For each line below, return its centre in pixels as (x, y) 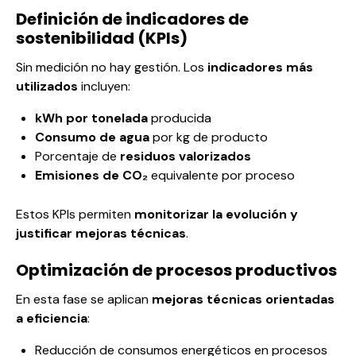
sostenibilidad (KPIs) (102, 39)
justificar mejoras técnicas (101, 234)
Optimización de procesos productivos (176, 271)
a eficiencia (52, 319)
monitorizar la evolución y (216, 215)
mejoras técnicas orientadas (243, 300)
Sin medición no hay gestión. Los (112, 68)
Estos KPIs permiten (75, 215)
